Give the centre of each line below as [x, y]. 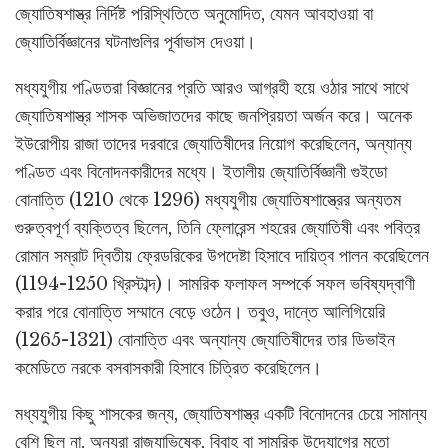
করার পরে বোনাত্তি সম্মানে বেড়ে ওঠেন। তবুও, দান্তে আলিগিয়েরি [200, 312]
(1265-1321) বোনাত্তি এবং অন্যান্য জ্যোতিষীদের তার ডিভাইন [205, 340]
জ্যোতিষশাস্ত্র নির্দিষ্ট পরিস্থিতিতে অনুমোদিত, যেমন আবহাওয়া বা [194, 14]
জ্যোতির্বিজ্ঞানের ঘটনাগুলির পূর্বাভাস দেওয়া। [135, 42]
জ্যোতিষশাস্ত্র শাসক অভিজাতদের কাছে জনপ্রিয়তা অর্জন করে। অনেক [213, 116]
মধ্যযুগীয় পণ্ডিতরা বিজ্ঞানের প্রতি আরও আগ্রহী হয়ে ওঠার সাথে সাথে [212, 88]
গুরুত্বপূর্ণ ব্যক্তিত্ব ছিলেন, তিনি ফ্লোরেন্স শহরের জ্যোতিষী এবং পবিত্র [217, 228]
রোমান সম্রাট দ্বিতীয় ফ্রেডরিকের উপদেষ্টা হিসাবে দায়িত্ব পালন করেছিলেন [222, 256]
